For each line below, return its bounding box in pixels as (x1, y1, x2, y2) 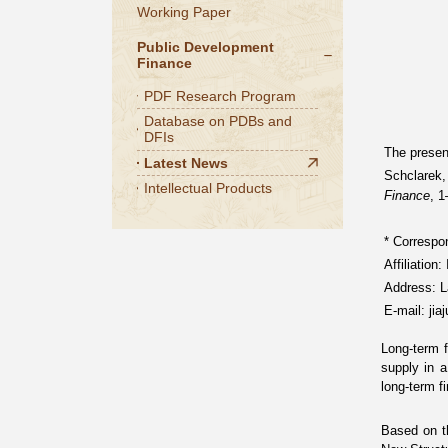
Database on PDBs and (143, 113, 292, 130)
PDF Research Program (143, 88, 296, 104)
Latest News (143, 154, 228, 171)
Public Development (136, 39, 274, 56)
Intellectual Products (143, 180, 272, 197)
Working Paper (136, 3, 231, 20)
